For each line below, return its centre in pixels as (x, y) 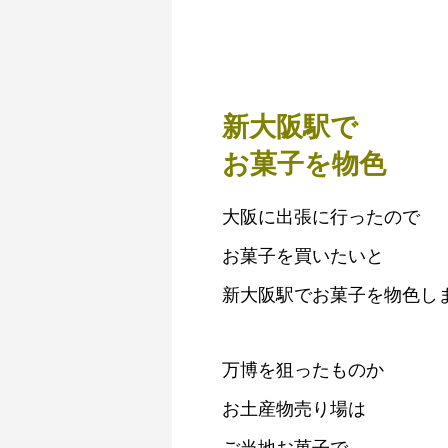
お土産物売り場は (294, 409)
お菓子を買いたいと (303, 256)
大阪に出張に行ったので (321, 217)
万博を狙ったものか (303, 370)
